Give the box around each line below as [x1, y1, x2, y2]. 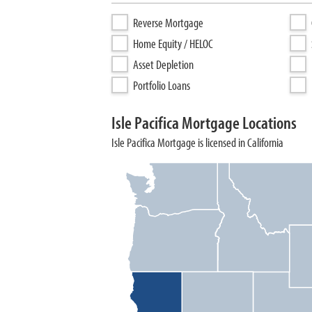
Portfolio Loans [133, 77, 190, 93]
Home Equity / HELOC [133, 36, 213, 52]
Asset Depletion [133, 56, 194, 72]
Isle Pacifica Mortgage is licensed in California [111, 134, 283, 150]
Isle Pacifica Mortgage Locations [111, 111, 297, 133]
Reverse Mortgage [133, 15, 203, 31]
